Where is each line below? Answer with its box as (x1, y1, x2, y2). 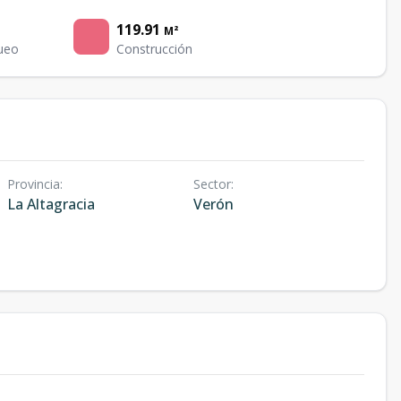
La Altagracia (7, 194, 95, 214)
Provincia (7, 175, 60, 192)
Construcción (116, 40, 193, 57)
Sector (192, 175, 231, 192)
